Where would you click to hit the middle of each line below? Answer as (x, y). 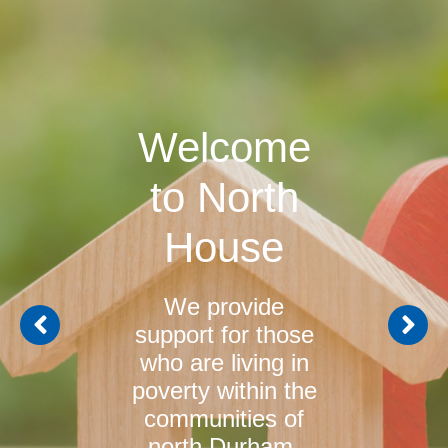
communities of (224, 418)
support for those (224, 334)
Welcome (224, 147)
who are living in (224, 362)
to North (224, 197)
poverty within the (224, 390)
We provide (224, 306)
